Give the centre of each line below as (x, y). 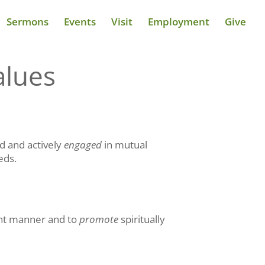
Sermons (28, 22)
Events (80, 22)
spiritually (143, 219)
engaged (83, 144)
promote (99, 219)
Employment (179, 22)
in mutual (126, 144)
